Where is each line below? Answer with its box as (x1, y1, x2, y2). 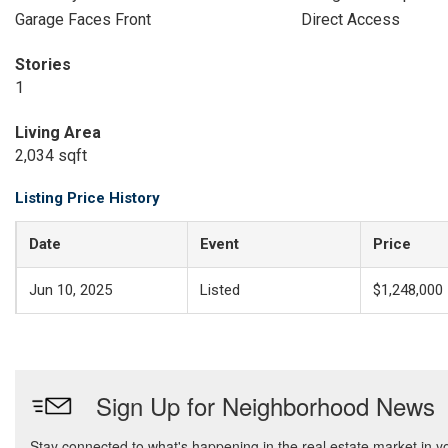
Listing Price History (15, 189, 160, 207)
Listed (200, 281, 240, 299)
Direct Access (300, 10, 400, 29)
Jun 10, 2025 (29, 281, 112, 299)
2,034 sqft (15, 146, 87, 165)
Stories (15, 55, 71, 74)
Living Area (15, 123, 101, 142)
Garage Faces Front (15, 10, 151, 29)
